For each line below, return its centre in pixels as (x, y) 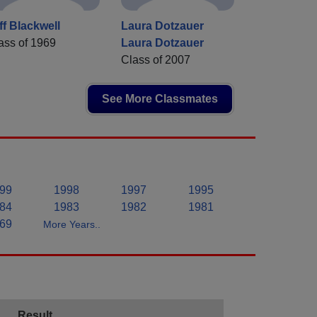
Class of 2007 (156, 60)
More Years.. (72, 225)
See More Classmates (160, 99)
